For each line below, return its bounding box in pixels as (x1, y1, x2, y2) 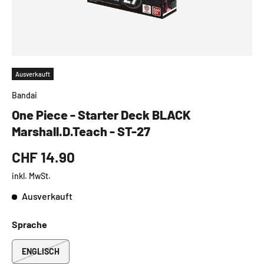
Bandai (12, 90, 37, 100)
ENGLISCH (22, 246, 60, 256)
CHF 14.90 (12, 147, 75, 166)
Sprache (12, 218, 47, 230)
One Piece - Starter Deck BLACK (12, 106, 191, 122)
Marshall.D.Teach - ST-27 (12, 123, 150, 138)
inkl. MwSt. (12, 170, 51, 181)
